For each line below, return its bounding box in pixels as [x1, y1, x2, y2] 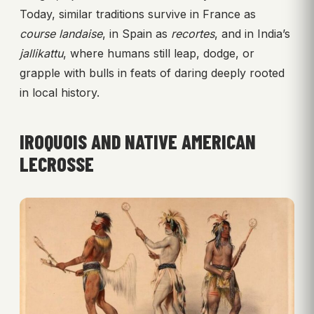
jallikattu [20, 46, 63, 60]
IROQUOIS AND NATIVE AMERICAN [20, 129, 256, 153]
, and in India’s [214, 26, 290, 41]
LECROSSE [20, 151, 94, 176]
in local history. [20, 85, 100, 100]
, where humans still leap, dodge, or [63, 46, 254, 60]
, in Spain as [102, 26, 171, 41]
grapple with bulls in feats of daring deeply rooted [20, 65, 285, 80]
